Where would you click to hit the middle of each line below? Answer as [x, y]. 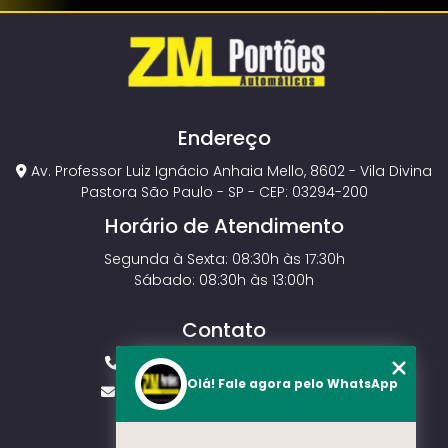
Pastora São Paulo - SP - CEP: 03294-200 [224, 191]
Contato [224, 329]
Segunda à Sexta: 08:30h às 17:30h [224, 258]
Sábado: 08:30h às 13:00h [224, 279]
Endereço [224, 137]
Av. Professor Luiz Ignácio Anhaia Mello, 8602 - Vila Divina [229, 170]
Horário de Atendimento [224, 225]
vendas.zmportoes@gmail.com [231, 391]
